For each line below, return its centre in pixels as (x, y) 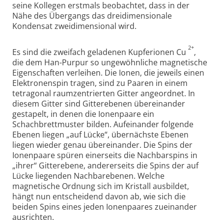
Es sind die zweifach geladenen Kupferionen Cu (100, 52)
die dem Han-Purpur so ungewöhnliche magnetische (110, 62)
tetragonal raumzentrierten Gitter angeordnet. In (104, 93)
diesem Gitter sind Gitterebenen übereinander (99, 103)
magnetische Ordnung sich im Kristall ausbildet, (101, 186)
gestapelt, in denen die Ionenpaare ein (83, 114)
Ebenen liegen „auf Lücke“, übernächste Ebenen (100, 134)
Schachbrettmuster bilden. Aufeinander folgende (103, 124)
